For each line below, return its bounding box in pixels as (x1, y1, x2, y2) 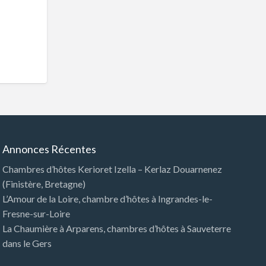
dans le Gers (2, 237, 52, 249)
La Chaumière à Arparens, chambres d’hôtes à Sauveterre (2, 223, 232, 235)
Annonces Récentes (2, 142, 97, 156)
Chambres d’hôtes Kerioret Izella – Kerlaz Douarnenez (2, 163, 223, 175)
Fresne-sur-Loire (2, 208, 71, 220)
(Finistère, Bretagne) (2, 178, 86, 190)
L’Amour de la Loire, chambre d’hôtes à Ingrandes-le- (2, 193, 213, 205)
